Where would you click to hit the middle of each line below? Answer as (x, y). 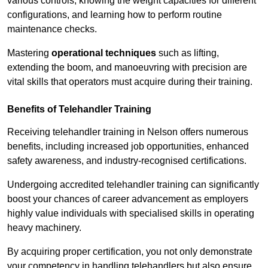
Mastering (29, 53)
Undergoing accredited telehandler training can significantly (133, 185)
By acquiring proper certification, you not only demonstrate (130, 252)
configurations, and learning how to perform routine (115, 15)
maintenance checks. (52, 29)
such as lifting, (188, 53)
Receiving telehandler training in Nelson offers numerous (128, 132)
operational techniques (104, 53)
